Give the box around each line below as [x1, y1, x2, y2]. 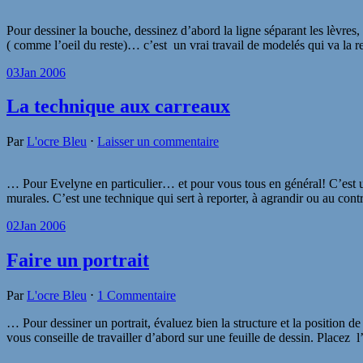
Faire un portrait [6, 250, 149, 271]
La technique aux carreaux [6, 96, 230, 117]
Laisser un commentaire [97, 135, 219, 149]
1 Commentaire [97, 288, 176, 303]
